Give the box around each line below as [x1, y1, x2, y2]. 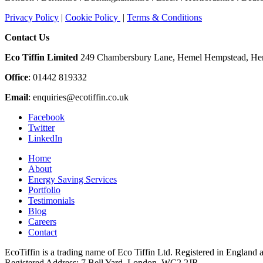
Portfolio [28, 184, 60, 195]
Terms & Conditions [127, 12, 202, 22]
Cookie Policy [65, 12, 120, 22]
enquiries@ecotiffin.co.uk [33, 92, 129, 102]
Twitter [28, 122, 55, 133]
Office [5, 72, 28, 82]
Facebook [28, 112, 65, 122]
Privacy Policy [5, 12, 59, 22]
